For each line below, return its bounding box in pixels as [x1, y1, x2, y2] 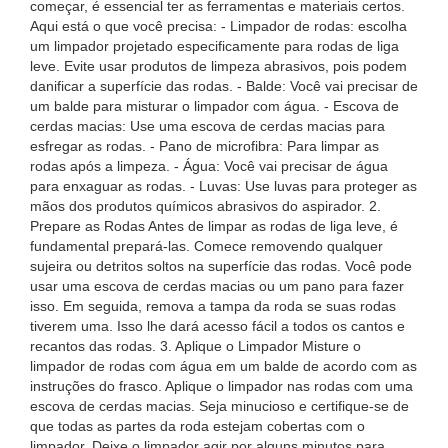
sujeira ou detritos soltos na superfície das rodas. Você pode [30, 258, 412, 274]
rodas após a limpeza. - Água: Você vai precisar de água [30, 158, 388, 174]
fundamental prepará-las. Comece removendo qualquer [30, 238, 383, 254]
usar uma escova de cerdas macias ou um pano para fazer [30, 278, 404, 294]
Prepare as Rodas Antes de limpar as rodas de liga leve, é [30, 218, 398, 234]
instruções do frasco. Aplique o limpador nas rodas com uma [30, 378, 413, 394]
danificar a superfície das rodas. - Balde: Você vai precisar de [30, 78, 418, 94]
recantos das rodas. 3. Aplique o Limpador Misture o [30, 338, 361, 354]
